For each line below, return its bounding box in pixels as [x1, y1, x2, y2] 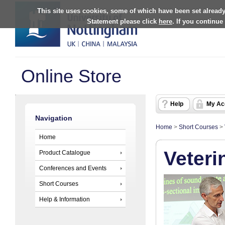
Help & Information [39, 195, 90, 203]
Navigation [35, 115, 72, 123]
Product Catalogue [39, 149, 90, 156]
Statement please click [87, 17, 159, 25]
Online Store [21, 66, 122, 86]
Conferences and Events [39, 164, 106, 172]
